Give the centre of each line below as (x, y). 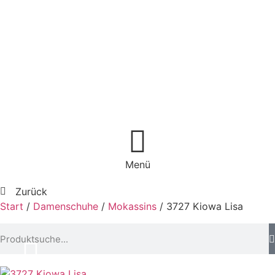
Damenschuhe (66, 206)
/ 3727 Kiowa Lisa (200, 206)
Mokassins (132, 206)
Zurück (31, 192)
